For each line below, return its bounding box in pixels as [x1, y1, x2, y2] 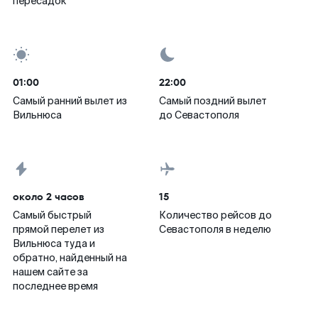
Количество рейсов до [159, 209, 272, 221]
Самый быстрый [13, 209, 92, 221]
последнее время [13, 280, 98, 292]
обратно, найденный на [13, 251, 127, 264]
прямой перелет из [13, 223, 104, 236]
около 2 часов [13, 190, 84, 204]
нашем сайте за [13, 265, 88, 278]
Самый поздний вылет [159, 94, 267, 107]
